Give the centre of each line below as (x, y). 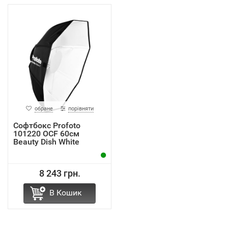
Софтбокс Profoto (47, 125)
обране (44, 109)
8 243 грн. (60, 173)
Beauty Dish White (46, 142)
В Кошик (66, 193)
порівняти (81, 109)
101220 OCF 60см (46, 134)
